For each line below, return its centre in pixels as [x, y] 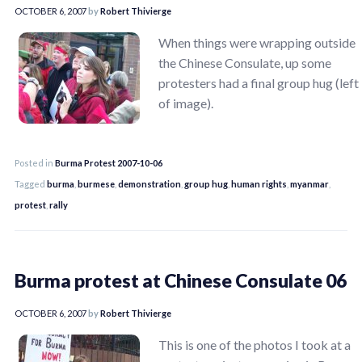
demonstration [149, 183]
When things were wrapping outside [257, 42]
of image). [186, 103]
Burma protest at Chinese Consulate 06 [181, 280]
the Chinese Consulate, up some [245, 62]
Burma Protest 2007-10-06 [109, 162]
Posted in [35, 162]
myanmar [309, 183]
